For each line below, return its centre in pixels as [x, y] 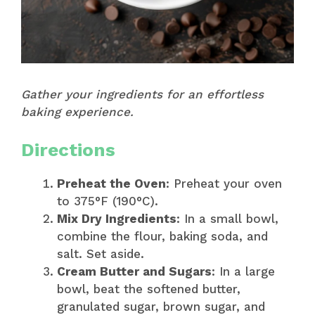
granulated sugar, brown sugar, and [161, 306]
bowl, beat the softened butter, [149, 289]
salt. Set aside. [101, 253]
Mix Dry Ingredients [117, 218]
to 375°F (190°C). [108, 201]
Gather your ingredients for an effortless [142, 94]
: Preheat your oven [224, 183]
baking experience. [77, 112]
